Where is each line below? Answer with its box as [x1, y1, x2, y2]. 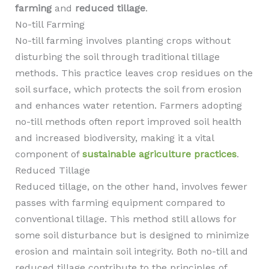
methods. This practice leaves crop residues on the [14, 67, 253, 79]
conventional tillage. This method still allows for [14, 213, 237, 225]
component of [14, 148, 82, 160]
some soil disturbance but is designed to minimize [14, 229, 249, 241]
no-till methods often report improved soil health [14, 116, 241, 127]
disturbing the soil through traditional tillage [14, 51, 220, 62]
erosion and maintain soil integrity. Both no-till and [14, 246, 248, 257]
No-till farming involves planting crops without [14, 35, 231, 46]
